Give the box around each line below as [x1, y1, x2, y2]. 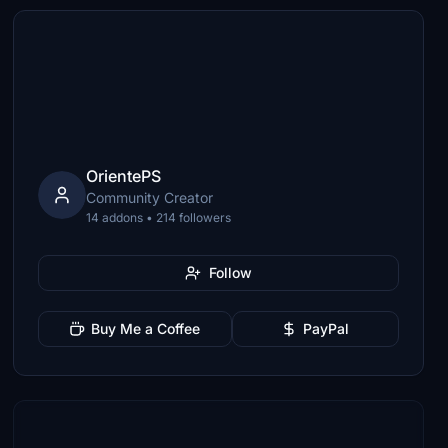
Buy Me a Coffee [91, 320, 201, 337]
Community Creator [86, 189, 214, 206]
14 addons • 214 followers [86, 210, 232, 225]
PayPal [303, 320, 350, 337]
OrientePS [86, 166, 162, 186]
